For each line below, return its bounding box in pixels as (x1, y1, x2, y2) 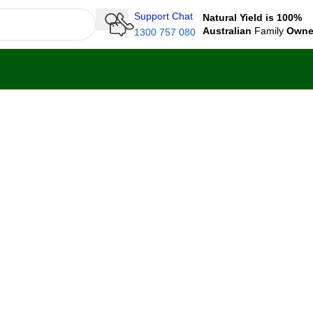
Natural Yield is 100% (203, 12, 302, 23)
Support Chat (134, 10, 193, 22)
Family (252, 25, 286, 36)
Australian (203, 25, 252, 36)
